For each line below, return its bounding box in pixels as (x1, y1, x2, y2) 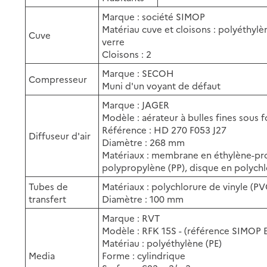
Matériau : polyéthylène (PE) (102, 236, 222, 249)
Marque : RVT (102, 211, 160, 224)
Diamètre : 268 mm (102, 135, 185, 148)
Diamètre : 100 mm (102, 192, 184, 205)
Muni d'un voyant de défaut (102, 79, 221, 92)
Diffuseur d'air (29, 129, 91, 142)
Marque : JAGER (102, 98, 170, 111)
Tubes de (29, 179, 69, 193)
